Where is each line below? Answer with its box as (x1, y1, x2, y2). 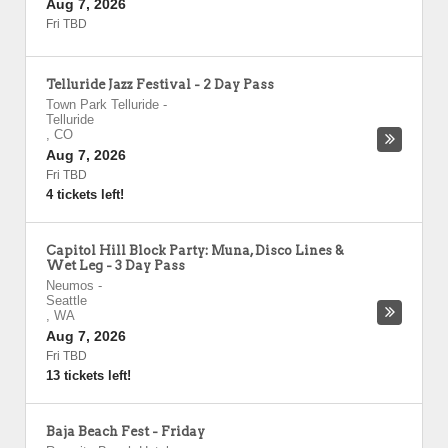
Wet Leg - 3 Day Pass (46, 258, 185, 273)
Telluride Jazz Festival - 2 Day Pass (46, 77, 274, 92)
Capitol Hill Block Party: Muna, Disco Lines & (46, 243, 344, 258)
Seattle (46, 293, 87, 308)
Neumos (46, 278, 94, 293)
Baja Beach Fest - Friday (46, 424, 205, 439)
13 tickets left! (46, 368, 131, 383)
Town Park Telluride (46, 97, 159, 112)
